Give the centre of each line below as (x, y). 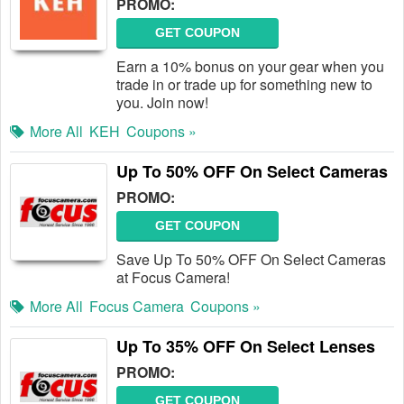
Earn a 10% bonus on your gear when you (250, 66)
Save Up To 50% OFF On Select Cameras (251, 259)
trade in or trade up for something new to (244, 84)
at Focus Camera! (173, 277)
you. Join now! (162, 102)
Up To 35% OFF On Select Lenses (246, 346)
